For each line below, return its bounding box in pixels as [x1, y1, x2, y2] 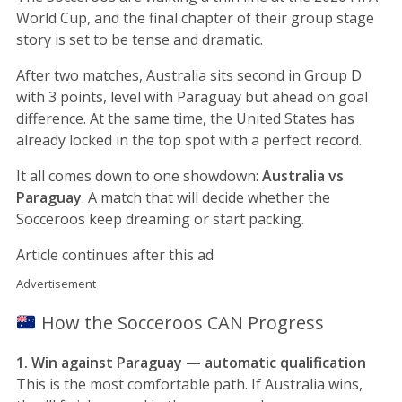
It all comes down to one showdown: [16, 165, 262, 186]
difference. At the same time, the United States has [16, 108, 354, 128]
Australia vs [262, 165, 344, 186]
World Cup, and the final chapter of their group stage [16, 7, 374, 28]
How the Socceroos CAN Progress [36, 310, 324, 335]
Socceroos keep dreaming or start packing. [16, 208, 304, 229]
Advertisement [16, 275, 96, 292]
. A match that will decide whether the [82, 187, 330, 207]
